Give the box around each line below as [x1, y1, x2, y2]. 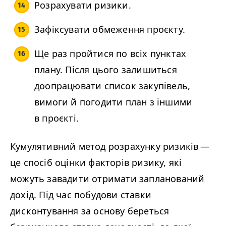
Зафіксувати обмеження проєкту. [34, 23, 185, 36]
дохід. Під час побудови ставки [10, 189, 151, 201]
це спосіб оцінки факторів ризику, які [10, 156, 182, 169]
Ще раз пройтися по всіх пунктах [34, 47, 187, 60]
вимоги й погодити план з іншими [34, 96, 193, 108]
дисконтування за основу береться [10, 205, 169, 217]
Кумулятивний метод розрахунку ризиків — [10, 140, 211, 153]
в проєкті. [34, 112, 79, 125]
